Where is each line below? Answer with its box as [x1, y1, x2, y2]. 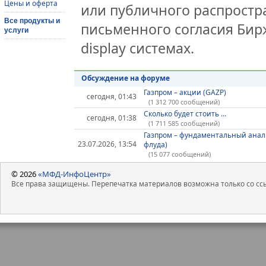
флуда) [143, 140, 167, 150]
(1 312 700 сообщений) [148, 97, 220, 107]
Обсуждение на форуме [81, 73, 170, 84]
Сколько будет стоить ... [143, 109, 226, 119]
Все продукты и [4, 16, 60, 25]
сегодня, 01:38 [87, 113, 137, 123]
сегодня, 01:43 [87, 91, 137, 102]
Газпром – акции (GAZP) [143, 87, 226, 98]
